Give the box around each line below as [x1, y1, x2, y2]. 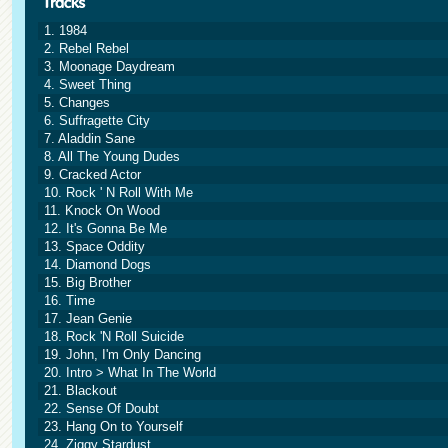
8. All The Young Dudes [44, 149, 180, 164]
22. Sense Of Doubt [44, 401, 159, 416]
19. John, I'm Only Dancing [44, 347, 201, 362]
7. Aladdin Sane [44, 131, 135, 146]
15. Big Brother [44, 275, 131, 290]
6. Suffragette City [44, 113, 150, 128]
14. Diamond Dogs [44, 257, 151, 272]
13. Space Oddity [44, 239, 145, 254]
